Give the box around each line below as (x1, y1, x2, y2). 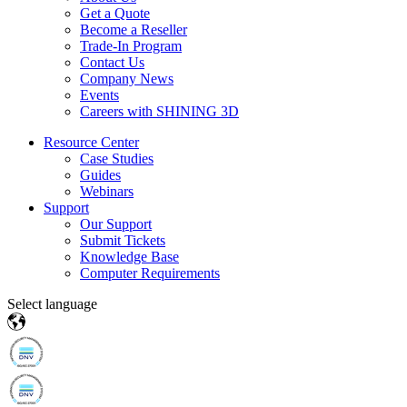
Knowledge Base (80, 249, 179, 265)
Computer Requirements (80, 265, 220, 282)
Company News (80, 71, 174, 87)
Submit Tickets (80, 233, 165, 249)
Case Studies (80, 151, 154, 167)
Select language (7, 296, 97, 313)
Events (80, 87, 119, 104)
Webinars (80, 184, 134, 200)
